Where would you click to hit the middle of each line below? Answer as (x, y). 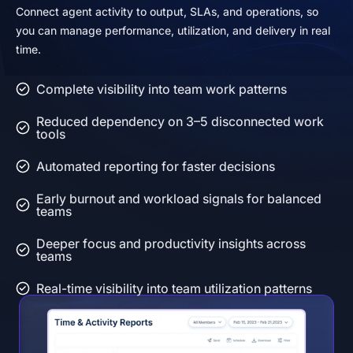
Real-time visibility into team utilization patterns (174, 289)
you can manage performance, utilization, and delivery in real (173, 31)
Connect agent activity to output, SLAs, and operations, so (167, 12)
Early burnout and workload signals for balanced (179, 199)
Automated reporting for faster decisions (156, 167)
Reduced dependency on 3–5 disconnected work (180, 122)
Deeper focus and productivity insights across (171, 244)
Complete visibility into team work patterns (162, 89)
